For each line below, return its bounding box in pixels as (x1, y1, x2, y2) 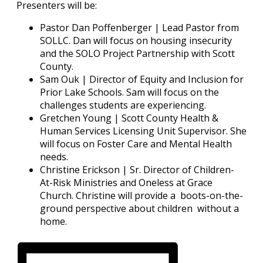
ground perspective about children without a (40, 201, 239, 215)
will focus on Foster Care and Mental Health (40, 137, 232, 150)
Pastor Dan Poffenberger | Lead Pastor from (40, 21, 239, 34)
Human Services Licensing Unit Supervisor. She (40, 124, 247, 137)
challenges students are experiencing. (40, 98, 206, 112)
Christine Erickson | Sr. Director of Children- (40, 163, 234, 176)
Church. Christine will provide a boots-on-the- (40, 188, 243, 202)
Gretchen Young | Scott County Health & (40, 111, 218, 124)
